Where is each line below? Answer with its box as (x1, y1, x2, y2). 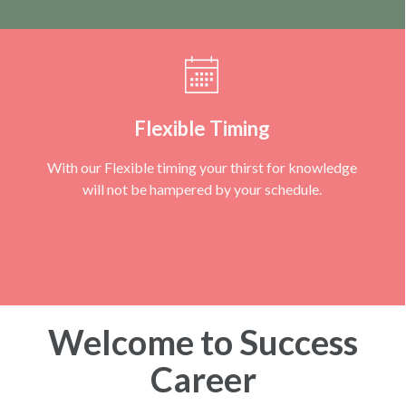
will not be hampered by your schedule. (82, 179, 322, 198)
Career (150, 357, 256, 400)
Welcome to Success (48, 320, 358, 362)
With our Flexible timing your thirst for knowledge (46, 158, 357, 176)
